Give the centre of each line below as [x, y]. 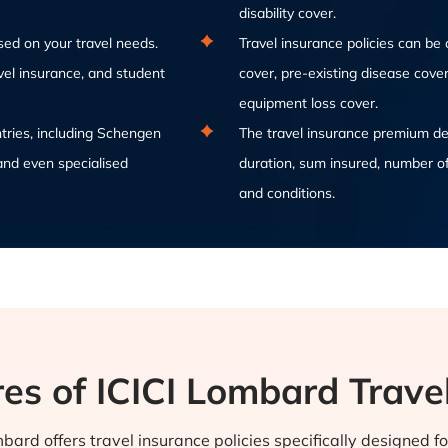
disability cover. [287, 13]
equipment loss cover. [308, 103]
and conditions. [287, 193]
